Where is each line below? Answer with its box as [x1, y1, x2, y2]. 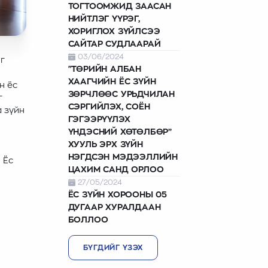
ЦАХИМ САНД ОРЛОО [68, 165, 164, 173]
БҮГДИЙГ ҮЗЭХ [83, 244, 143, 251]
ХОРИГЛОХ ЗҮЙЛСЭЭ [68, 27, 160, 35]
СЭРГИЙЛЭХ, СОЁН [68, 102, 150, 111]
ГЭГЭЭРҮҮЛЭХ [68, 115, 130, 123]
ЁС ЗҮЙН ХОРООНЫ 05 [68, 190, 167, 199]
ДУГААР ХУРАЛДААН [68, 203, 161, 211]
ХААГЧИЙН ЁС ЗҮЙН [68, 77, 156, 86]
